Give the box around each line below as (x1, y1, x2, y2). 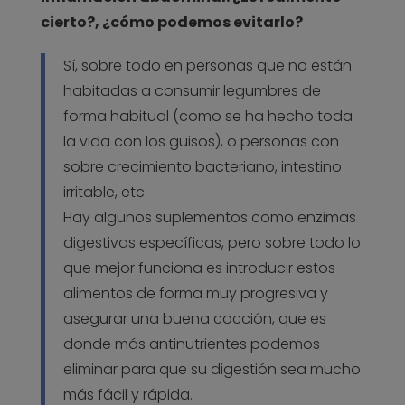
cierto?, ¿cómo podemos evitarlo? (40, 12, 303, 33)
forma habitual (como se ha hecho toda (62, 106, 353, 127)
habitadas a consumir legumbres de (62, 80, 321, 102)
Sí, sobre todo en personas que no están (62, 55, 352, 77)
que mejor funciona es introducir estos (62, 258, 335, 279)
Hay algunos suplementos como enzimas (62, 207, 356, 229)
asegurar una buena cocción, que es (62, 308, 326, 330)
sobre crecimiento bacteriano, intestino (62, 156, 342, 178)
